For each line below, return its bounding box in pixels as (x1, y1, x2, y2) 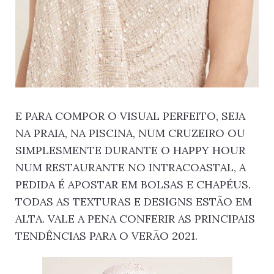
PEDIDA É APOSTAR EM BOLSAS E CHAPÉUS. (15, 177, 251, 192)
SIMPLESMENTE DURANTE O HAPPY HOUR (15, 143, 245, 158)
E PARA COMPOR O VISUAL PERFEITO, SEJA (15, 109, 245, 124)
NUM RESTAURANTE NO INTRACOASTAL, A (15, 160, 246, 175)
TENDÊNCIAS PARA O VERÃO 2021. (15, 229, 198, 243)
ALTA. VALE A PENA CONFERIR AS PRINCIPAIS (15, 212, 255, 226)
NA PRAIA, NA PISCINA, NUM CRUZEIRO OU (15, 126, 245, 141)
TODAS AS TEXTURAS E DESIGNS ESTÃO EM (15, 194, 252, 209)
